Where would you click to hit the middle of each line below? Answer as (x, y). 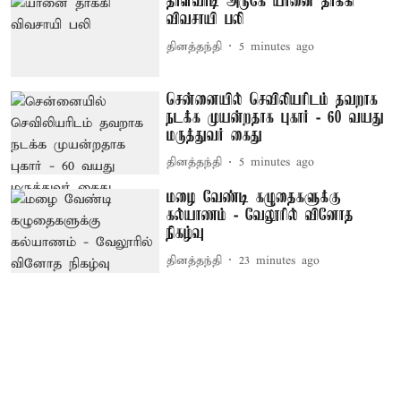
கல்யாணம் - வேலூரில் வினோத (260, 216)
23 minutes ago (280, 260)
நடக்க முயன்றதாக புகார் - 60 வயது (276, 118)
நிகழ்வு (186, 234)
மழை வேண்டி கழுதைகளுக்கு (254, 198)
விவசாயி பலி (205, 20)
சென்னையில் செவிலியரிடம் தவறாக (273, 100)
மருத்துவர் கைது (215, 136)
